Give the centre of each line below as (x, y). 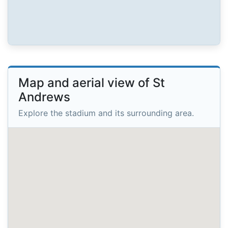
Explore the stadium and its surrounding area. (106, 113)
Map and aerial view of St (92, 83)
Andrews (44, 97)
